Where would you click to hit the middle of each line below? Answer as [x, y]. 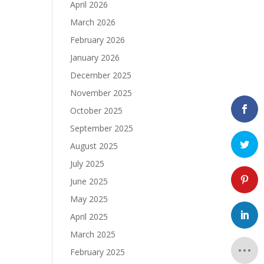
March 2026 [93, 22]
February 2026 [98, 40]
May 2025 [89, 199]
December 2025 [101, 75]
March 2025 [93, 234]
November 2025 [101, 93]
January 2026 [95, 57]
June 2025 [89, 181]
